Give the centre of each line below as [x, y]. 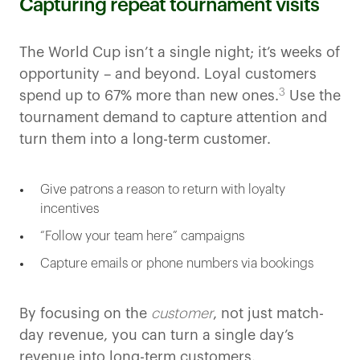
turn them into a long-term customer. [145, 139]
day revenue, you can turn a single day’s [157, 335]
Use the [313, 96]
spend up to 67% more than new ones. [149, 96]
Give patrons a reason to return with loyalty [163, 190]
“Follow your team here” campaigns [142, 237]
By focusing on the [85, 314]
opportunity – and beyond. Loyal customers [168, 74]
